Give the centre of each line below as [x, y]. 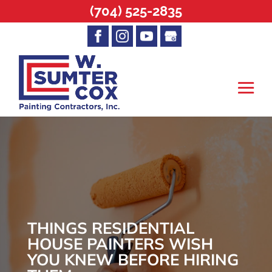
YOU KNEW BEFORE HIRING [133, 260]
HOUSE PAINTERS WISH [120, 244]
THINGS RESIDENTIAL [111, 228]
